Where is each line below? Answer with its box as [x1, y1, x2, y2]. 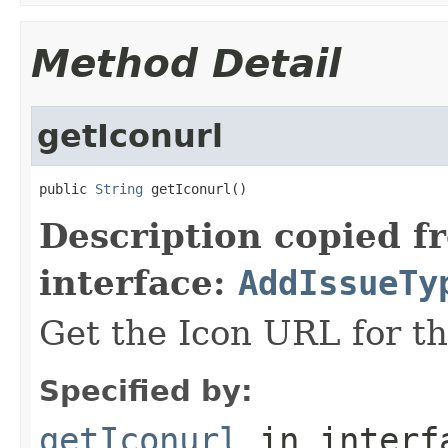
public [39, 180, 95, 197]
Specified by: [39, 373, 253, 408]
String [95, 180, 143, 197]
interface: [39, 262, 238, 303]
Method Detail [31, 40, 341, 86]
